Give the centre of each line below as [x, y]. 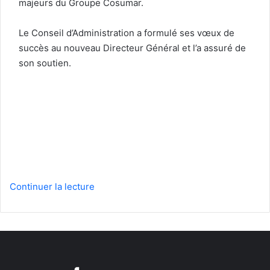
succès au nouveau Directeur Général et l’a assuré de [132, 48]
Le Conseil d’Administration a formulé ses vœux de [127, 33]
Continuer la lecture [52, 187]
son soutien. [45, 63]
